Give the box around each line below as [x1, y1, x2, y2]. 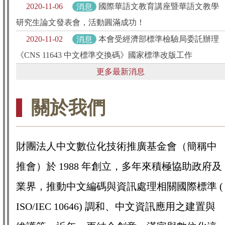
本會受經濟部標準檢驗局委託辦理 [98, 35, 219, 44]
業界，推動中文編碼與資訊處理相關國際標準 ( [16, 180, 223, 192]
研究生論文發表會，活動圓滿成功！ [16, 18, 145, 27]
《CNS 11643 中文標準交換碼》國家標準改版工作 [16, 51, 192, 60]
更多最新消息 [96, 67, 145, 76]
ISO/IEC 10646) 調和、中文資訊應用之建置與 [16, 200, 215, 212]
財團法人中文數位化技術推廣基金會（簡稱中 [16, 140, 217, 152]
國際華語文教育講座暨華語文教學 [98, 2, 219, 11]
